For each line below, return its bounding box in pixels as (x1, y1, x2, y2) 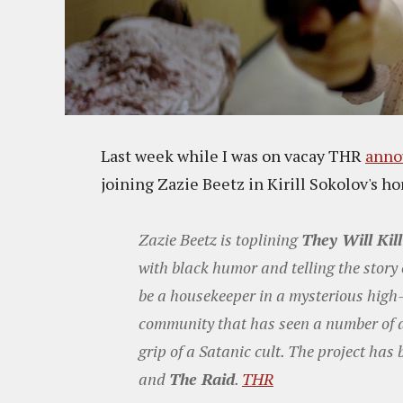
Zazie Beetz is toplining (139, 228, 301, 250)
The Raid (169, 368, 235, 390)
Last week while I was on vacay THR (101, 145, 365, 166)
